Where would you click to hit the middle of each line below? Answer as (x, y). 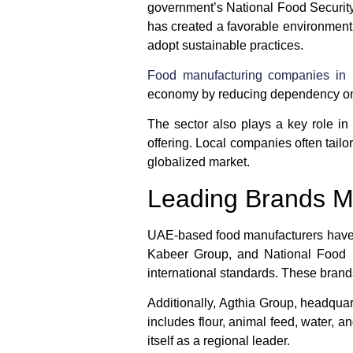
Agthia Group (256, 303)
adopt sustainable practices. (225, 45)
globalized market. (199, 162)
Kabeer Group (188, 254)
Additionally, (184, 303)
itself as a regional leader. (219, 341)
